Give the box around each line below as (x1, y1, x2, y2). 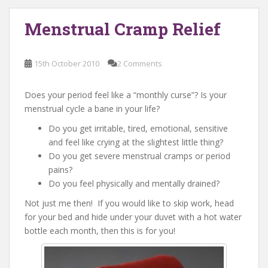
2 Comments (117, 58, 162, 69)
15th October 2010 (34, 58, 99, 69)
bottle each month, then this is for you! (25, 225, 175, 237)
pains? (48, 164, 72, 176)
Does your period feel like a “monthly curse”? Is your (25, 89, 227, 101)
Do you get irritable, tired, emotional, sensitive (48, 123, 228, 135)
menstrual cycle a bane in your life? (25, 103, 160, 115)
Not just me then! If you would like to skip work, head (25, 197, 234, 209)
